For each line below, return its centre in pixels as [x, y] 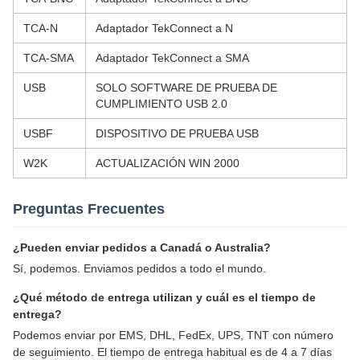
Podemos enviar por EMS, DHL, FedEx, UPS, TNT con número [173, 335]
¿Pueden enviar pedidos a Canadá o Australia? [142, 247]
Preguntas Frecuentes [89, 209]
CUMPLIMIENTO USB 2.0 [162, 104]
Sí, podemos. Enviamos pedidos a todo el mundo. [139, 268]
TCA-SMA [49, 58]
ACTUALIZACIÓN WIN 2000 [168, 163]
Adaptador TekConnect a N [164, 28]
